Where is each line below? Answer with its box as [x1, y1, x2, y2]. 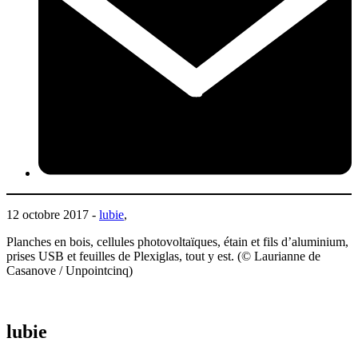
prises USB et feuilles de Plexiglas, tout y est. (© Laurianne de [6, 249, 320, 264]
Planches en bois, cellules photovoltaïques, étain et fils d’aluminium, [6, 235, 348, 249]
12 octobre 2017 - [6, 208, 99, 222]
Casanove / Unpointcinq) [6, 264, 133, 278]
